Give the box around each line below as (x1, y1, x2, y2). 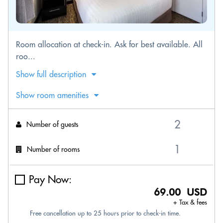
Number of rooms (27, 144, 80, 154)
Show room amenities (16, 90, 89, 100)
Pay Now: (29, 173, 72, 186)
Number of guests (26, 119, 78, 129)
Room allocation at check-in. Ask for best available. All (16, 39, 203, 49)
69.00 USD (154, 186, 207, 198)
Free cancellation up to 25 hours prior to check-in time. (30, 209, 181, 217)
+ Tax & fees (173, 198, 207, 206)
